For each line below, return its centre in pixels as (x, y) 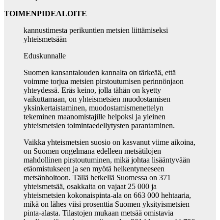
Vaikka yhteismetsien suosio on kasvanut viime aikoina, (110, 142)
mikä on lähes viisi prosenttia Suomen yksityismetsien (107, 204)
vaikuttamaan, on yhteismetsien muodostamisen (97, 99)
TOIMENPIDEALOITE (45, 14)
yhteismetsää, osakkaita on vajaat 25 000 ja (90, 187)
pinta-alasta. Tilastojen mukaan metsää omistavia (98, 213)
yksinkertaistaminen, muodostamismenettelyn (94, 108)
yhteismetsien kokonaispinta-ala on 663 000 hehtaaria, (107, 195)
